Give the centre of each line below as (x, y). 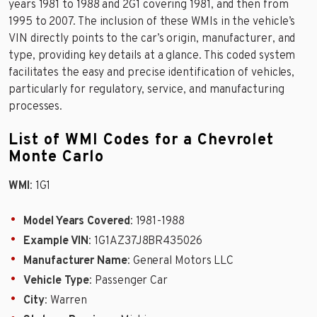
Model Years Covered (77, 221)
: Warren (66, 300)
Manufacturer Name (75, 261)
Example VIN (56, 241)
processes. (36, 106)
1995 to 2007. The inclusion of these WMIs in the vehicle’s (152, 22)
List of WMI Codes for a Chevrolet (141, 140)
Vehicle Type (57, 281)
